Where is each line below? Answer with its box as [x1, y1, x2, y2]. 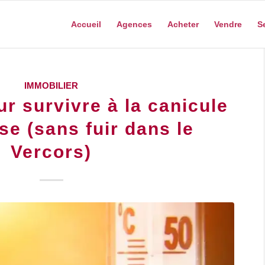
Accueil [70, 20, 101, 29]
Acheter [167, 20, 199, 29]
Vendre [214, 20, 242, 29]
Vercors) [11, 142, 92, 161]
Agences [116, 20, 152, 29]
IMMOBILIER [24, 80, 79, 91]
